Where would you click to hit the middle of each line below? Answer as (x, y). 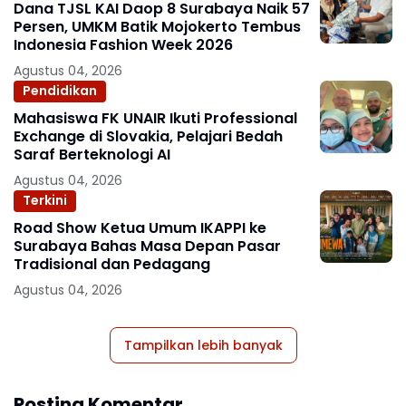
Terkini (45, 201)
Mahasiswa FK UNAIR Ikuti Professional (155, 118)
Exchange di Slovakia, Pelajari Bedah (148, 136)
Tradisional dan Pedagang (112, 264)
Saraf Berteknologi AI (92, 154)
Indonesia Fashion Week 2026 (123, 44)
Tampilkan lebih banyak (203, 345)
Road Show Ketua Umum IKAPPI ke (140, 227)
